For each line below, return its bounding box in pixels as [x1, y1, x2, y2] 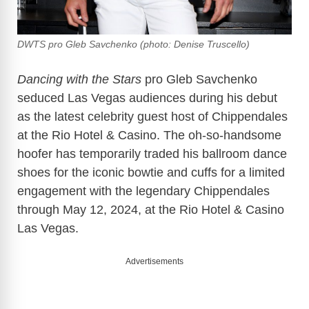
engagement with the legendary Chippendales [17, 184, 270, 199]
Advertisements [126, 257, 183, 267]
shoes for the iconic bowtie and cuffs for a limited [17, 166, 285, 180]
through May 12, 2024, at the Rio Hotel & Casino [17, 203, 284, 217]
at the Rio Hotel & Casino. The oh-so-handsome [17, 128, 281, 143]
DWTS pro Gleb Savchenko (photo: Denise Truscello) [17, 39, 250, 50]
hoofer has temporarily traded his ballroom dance [17, 147, 287, 161]
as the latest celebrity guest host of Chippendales [17, 110, 288, 124]
